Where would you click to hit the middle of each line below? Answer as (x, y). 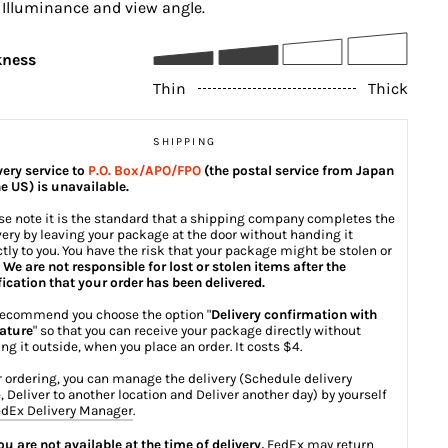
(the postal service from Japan (297, 170)
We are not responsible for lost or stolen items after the (174, 266)
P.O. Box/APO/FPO (144, 170)
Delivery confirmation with (293, 314)
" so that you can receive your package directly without (196, 330)
